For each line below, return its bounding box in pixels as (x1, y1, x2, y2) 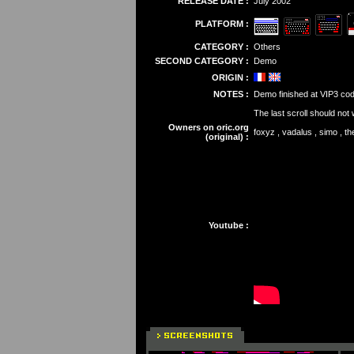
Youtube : (208, 220, 249, 230)
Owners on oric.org (168, 122, 249, 132)
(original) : (205, 132, 249, 141)
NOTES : (213, 89, 249, 99)
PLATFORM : (194, 19, 249, 28)
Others (253, 42, 281, 51)
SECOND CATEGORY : (154, 56, 249, 66)
